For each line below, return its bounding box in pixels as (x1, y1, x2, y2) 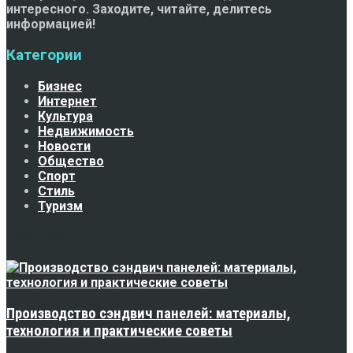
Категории (6, 46, 82, 65)
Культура (38, 108, 93, 124)
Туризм (38, 198, 83, 214)
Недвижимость (38, 123, 134, 139)
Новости (38, 138, 91, 154)
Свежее (6, 228, 62, 246)
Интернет (38, 93, 97, 109)
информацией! (6, 17, 95, 32)
